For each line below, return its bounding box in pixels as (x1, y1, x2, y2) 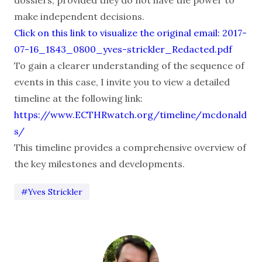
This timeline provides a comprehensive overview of (14, 141, 246, 153)
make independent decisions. (14, 10, 144, 22)
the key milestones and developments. (14, 157, 185, 170)
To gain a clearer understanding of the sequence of (14, 59, 244, 71)
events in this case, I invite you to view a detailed (14, 75, 230, 88)
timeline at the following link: (14, 92, 143, 104)
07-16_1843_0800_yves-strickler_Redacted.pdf (14, 43, 232, 55)
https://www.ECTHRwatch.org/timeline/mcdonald (14, 108, 247, 120)
